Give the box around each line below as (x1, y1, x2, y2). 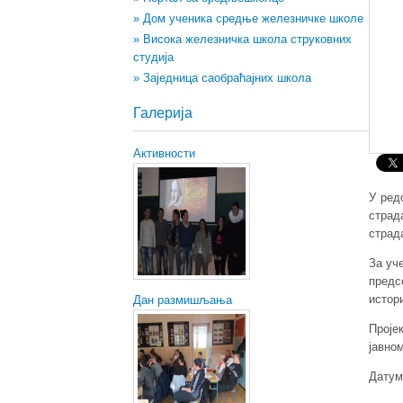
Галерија (132, 105, 193, 121)
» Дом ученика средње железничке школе (132, 12, 363, 25)
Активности (132, 147, 195, 160)
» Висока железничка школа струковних (132, 32, 352, 46)
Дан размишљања (132, 293, 232, 307)
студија (132, 50, 174, 64)
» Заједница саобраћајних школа (132, 71, 311, 85)
